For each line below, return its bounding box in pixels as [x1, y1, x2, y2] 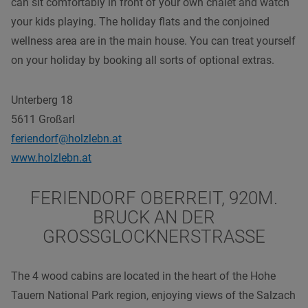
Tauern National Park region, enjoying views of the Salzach [11, 288, 296, 302]
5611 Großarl [11, 112, 75, 126]
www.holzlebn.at [11, 151, 91, 164]
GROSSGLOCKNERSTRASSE [43, 225, 245, 247]
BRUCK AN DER [93, 206, 215, 228]
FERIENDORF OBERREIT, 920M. [30, 187, 278, 208]
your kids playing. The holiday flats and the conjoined [11, 14, 269, 28]
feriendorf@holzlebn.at [11, 131, 122, 145]
